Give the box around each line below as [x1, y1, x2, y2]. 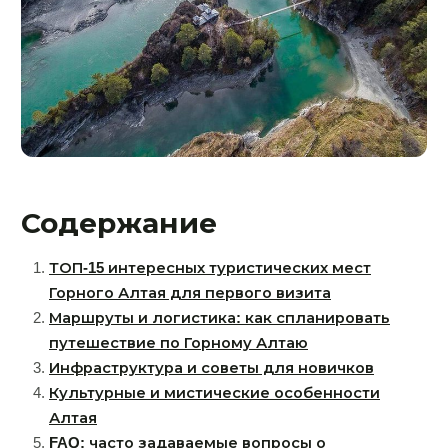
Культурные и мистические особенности [49, 385, 380, 402]
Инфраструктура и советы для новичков [49, 360, 374, 377]
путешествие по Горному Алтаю [49, 335, 308, 352]
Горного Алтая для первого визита [49, 285, 331, 302]
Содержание [21, 208, 217, 240]
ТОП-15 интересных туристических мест [49, 260, 371, 277]
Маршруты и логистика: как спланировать [49, 310, 390, 327]
